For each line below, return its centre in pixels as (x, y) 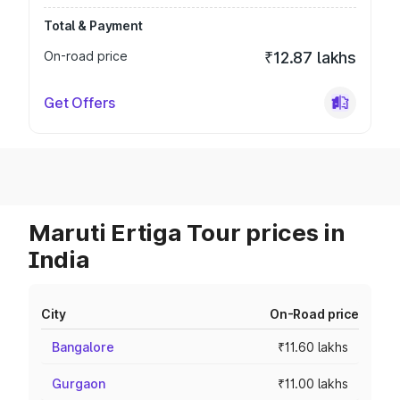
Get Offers (79, 103)
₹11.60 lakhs (313, 347)
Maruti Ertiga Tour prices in (187, 233)
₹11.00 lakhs (313, 383)
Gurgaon (79, 383)
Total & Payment (93, 25)
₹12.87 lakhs (310, 58)
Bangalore (83, 347)
